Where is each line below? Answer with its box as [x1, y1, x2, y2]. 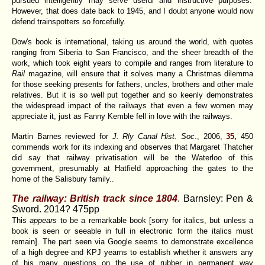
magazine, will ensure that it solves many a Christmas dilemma [28, 69, 253, 78]
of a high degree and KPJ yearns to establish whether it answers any [12, 247, 253, 257]
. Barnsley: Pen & [177, 193, 253, 203]
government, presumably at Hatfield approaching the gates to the [12, 163, 253, 173]
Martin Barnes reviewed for [12, 131, 112, 141]
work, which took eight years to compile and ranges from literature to [12, 58, 253, 67]
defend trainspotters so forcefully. [12, 17, 126, 26]
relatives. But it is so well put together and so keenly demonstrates [12, 90, 253, 99]
